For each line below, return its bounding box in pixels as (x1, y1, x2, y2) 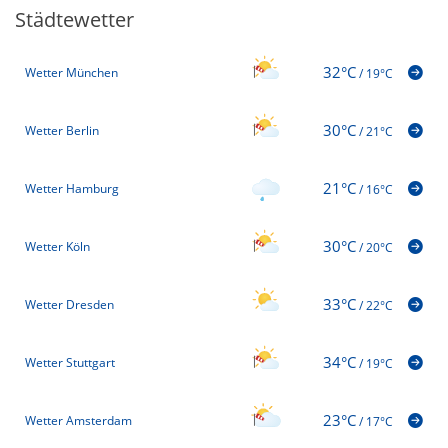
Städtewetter (15, 6, 134, 34)
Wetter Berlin (25, 121, 99, 139)
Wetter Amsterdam (25, 411, 132, 429)
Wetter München (25, 63, 118, 81)
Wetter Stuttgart (25, 353, 115, 371)
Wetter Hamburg (25, 179, 119, 197)
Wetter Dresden (25, 295, 114, 313)
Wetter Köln (25, 237, 90, 255)
